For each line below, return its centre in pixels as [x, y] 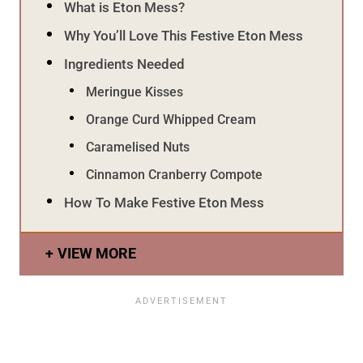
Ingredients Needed [125, 64]
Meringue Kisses [135, 92]
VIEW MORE [97, 253]
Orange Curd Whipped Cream [171, 119]
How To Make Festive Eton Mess [164, 202]
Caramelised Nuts [138, 147]
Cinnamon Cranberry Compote [175, 174]
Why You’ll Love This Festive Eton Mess [184, 35]
